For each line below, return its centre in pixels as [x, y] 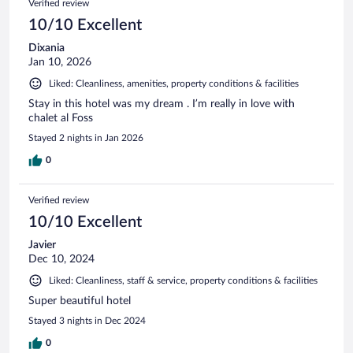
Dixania [46, 48]
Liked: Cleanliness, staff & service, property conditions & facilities [183, 280]
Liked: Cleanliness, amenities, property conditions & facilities [174, 83]
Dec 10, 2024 [61, 259]
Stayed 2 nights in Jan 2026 [86, 137]
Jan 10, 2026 [60, 62]
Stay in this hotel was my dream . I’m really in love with [162, 104]
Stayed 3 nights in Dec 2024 [87, 320]
